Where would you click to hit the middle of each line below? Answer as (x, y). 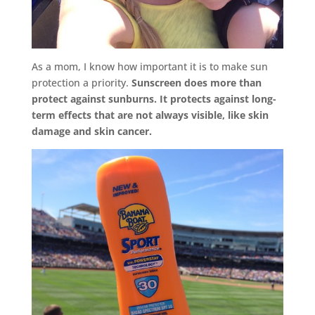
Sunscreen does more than (196, 82)
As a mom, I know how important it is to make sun (149, 66)
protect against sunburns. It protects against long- (154, 98)
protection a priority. (81, 82)
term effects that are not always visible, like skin (150, 115)
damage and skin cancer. (91, 131)
